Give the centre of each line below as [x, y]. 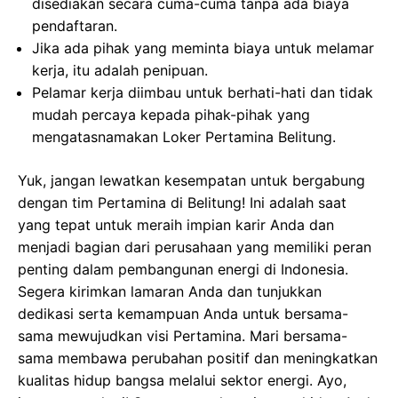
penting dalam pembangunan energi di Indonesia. [183, 269]
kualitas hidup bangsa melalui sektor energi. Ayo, [182, 380]
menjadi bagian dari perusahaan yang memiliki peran [195, 247]
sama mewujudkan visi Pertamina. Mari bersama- [183, 336]
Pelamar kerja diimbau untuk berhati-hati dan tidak [203, 92]
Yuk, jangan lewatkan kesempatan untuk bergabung [191, 180]
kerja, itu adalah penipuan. [120, 70]
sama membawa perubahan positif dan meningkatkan [198, 358]
